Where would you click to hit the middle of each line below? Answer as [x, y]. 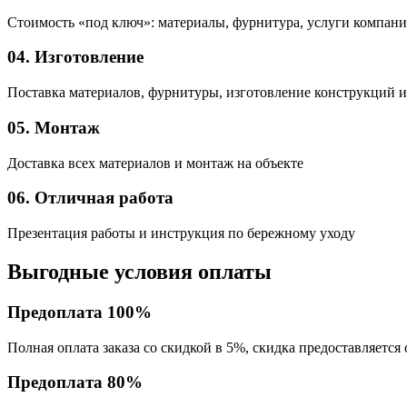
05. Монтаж [54, 127]
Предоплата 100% [79, 312]
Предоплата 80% [75, 382]
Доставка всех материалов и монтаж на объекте [155, 163]
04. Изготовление [75, 57]
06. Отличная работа [90, 198]
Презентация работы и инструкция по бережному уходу [181, 233]
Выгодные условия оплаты [139, 271]
